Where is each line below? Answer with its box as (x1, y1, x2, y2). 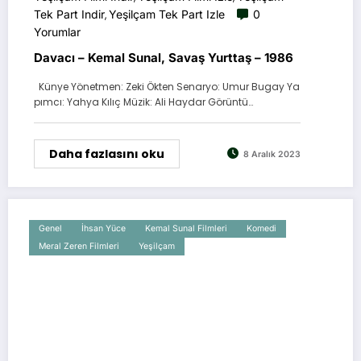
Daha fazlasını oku (49, 145, 164, 162)
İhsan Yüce (81, 222, 126, 234)
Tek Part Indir (34, 6, 105, 21)
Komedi (247, 222, 276, 234)
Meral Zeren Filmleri (39, 240, 119, 251)
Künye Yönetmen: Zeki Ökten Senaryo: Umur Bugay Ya (34, 79, 300, 93)
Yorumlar (34, 24, 81, 39)
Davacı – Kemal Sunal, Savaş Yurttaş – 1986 (34, 49, 293, 65)
